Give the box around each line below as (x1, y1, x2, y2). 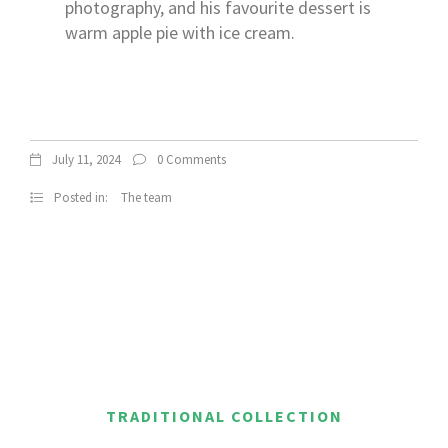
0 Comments (154, 151, 227, 168)
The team (121, 189, 172, 206)
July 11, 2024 (52, 151, 121, 168)
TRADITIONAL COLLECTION (105, 405, 343, 426)
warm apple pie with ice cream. (65, 21, 295, 44)
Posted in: (54, 189, 111, 206)
